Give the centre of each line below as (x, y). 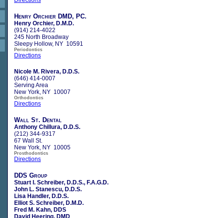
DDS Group (31, 175)
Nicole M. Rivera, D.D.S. (47, 71)
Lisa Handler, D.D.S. (41, 196)
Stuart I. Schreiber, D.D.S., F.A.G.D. (61, 182)
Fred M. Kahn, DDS (40, 209)
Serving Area (31, 85)
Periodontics (28, 49)
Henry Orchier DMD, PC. (50, 16)
